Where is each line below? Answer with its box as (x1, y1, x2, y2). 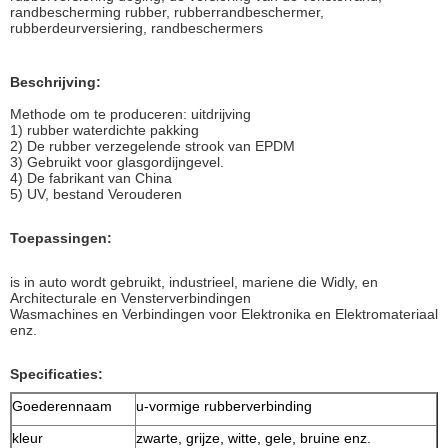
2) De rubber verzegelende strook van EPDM (10, 137, 295, 154)
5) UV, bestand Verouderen (10, 185, 182, 202)
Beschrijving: (10, 73, 101, 90)
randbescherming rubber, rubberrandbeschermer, (10, 3, 324, 20)
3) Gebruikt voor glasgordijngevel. (10, 153, 224, 170)
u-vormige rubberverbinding (136, 397, 312, 414)
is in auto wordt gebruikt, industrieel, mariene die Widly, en (10, 273, 378, 290)
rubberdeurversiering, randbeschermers (10, 19, 263, 36)
